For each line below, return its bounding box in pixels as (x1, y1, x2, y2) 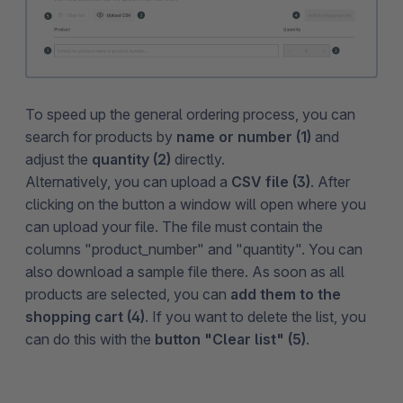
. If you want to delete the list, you (145, 307, 366, 326)
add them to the (230, 284, 341, 303)
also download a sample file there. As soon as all (25, 262, 345, 281)
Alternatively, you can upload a (25, 172, 231, 191)
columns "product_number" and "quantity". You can (25, 239, 363, 258)
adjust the (25, 149, 92, 168)
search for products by (25, 127, 176, 146)
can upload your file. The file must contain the (25, 217, 323, 236)
